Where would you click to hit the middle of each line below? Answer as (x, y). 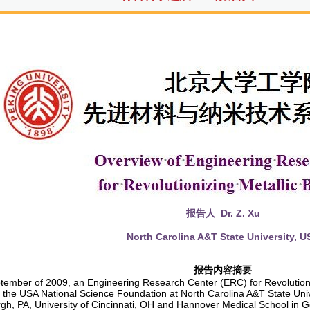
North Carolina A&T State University (210, 237)
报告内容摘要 (223, 270)
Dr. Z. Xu (237, 213)
